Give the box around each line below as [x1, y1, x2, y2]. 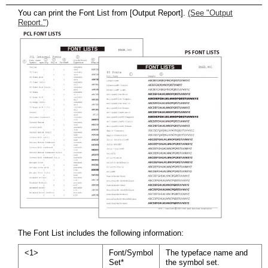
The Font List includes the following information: [18, 229, 184, 237]
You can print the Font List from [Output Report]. [18, 8, 188, 17]
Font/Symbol [109, 248, 153, 257]
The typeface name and [166, 248, 248, 257]
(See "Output [188, 8, 233, 17]
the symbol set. [166, 258, 220, 267]
